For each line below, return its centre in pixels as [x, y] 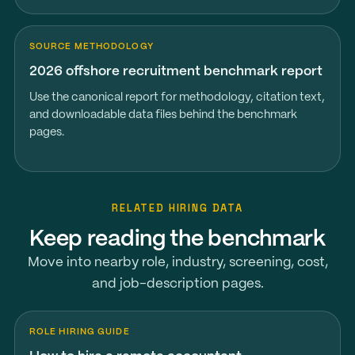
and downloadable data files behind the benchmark [163, 115]
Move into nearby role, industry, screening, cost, [177, 262]
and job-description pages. [177, 284]
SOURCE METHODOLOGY [91, 47]
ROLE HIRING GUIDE [79, 332]
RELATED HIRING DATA [177, 208]
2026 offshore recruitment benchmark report [176, 71]
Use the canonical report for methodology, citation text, [177, 97]
